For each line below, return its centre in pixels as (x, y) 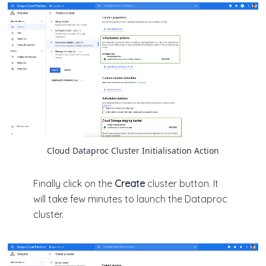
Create (131, 184)
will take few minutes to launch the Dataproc (130, 199)
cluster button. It (183, 184)
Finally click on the (74, 184)
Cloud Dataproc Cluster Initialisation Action (133, 151)
